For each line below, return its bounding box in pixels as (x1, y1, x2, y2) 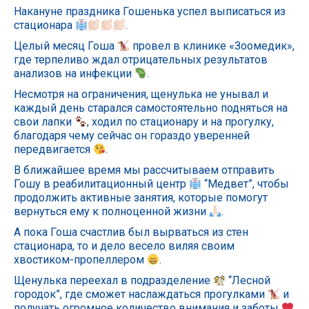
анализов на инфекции (14, 67, 134, 80)
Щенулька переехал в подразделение (14, 274, 213, 287)
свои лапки (14, 115, 74, 128)
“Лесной (226, 274, 271, 287)
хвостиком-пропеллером (14, 253, 147, 266)
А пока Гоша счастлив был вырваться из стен (14, 226, 248, 239)
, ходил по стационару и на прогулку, (87, 115, 275, 128)
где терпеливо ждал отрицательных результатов (14, 53, 268, 66)
